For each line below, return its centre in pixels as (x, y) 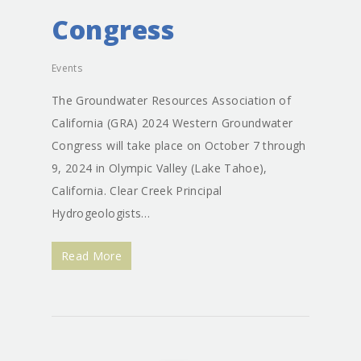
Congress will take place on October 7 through (179, 145)
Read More (92, 256)
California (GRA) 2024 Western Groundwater (172, 123)
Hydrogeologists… (101, 213)
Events (67, 68)
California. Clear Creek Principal (137, 191)
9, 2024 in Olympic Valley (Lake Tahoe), (160, 168)
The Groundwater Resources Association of (172, 100)
